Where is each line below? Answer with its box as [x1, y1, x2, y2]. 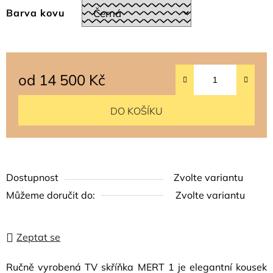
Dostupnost [6, 171, 58, 183]
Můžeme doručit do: [6, 189, 95, 201]
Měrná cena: [105, 78, 161, 90]
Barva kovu [6, 7, 65, 19]
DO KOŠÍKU [110, 105, 163, 117]
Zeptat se [16, 231, 60, 243]
